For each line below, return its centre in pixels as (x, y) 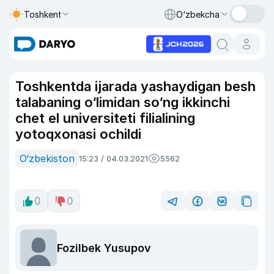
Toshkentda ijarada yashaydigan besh (135, 86)
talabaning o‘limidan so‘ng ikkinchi (123, 102)
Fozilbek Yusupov (104, 248)
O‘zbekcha (198, 14)
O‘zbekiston (47, 158)
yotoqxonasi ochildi (78, 134)
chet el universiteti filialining (105, 118)
